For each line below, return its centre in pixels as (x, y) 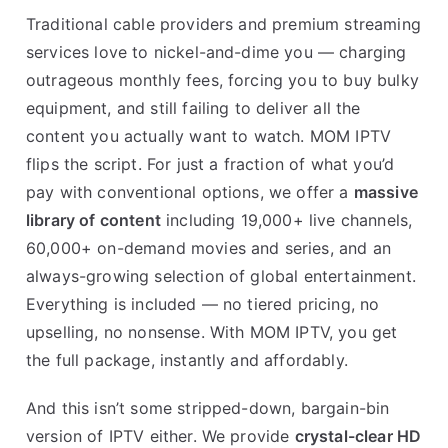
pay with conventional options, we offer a (190, 191)
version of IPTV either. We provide (160, 435)
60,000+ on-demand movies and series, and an (208, 247)
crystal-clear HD (358, 435)
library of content (93, 219)
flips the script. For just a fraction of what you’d (210, 163)
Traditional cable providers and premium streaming (223, 23)
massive (385, 191)
